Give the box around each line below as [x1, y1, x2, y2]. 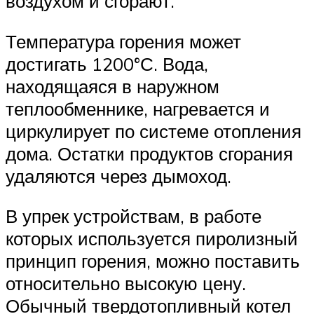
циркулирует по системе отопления [6, 119, 301, 142]
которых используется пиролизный [6, 227, 298, 250]
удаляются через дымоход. [6, 164, 231, 187]
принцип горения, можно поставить [6, 250, 300, 273]
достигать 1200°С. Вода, [6, 52, 208, 75]
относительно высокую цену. [6, 272, 246, 295]
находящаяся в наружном [6, 74, 219, 97]
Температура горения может [6, 29, 241, 53]
